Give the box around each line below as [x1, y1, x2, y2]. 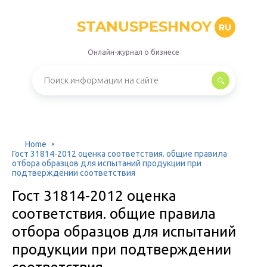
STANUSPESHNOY [76, 18, 212, 35]
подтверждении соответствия [12, 168, 135, 178]
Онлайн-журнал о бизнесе [88, 48, 179, 56]
